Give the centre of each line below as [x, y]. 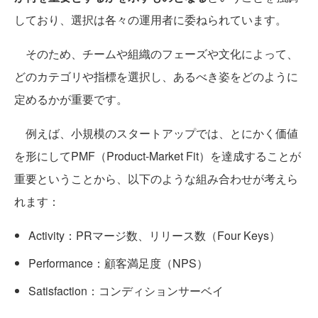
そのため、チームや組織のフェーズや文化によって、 [156, 54]
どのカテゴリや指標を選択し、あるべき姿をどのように [156, 77]
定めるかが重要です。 [71, 99]
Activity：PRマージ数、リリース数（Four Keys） [154, 236]
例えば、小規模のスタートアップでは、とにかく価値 [156, 133]
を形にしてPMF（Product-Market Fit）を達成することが [158, 156]
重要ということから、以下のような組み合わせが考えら [156, 179]
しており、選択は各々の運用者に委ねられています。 [150, 20]
